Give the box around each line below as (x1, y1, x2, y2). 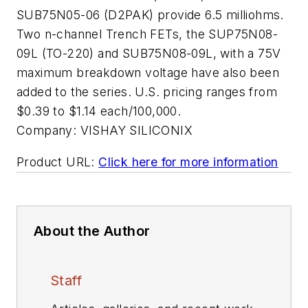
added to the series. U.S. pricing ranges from (16, 85, 277, 99)
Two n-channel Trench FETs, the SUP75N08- (16, 27, 278, 41)
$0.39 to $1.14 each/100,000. (16, 104, 181, 118)
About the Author (34, 222, 151, 239)
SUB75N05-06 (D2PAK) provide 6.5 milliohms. (16, 8, 284, 22)
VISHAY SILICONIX (80, 123, 193, 137)
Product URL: (16, 154, 95, 169)
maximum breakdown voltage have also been (16, 65, 279, 80)
